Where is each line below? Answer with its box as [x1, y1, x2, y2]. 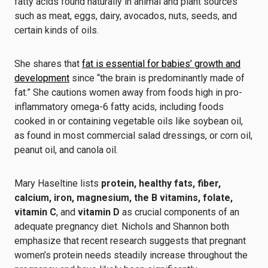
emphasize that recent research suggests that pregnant [14, 235, 246, 246]
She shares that [14, 58, 82, 69]
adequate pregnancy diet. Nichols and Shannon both [14, 221, 229, 232]
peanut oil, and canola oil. [14, 144, 118, 156]
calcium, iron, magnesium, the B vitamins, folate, [14, 192, 233, 203]
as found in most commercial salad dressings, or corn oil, [14, 130, 252, 141]
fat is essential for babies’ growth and [82, 58, 240, 69]
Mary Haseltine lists [14, 178, 101, 189]
